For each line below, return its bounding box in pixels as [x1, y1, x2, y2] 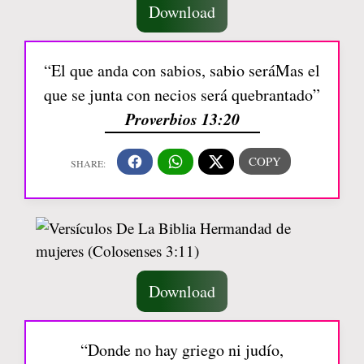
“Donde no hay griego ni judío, [80, 338, 284, 361]
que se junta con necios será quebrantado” [44, 84, 320, 106]
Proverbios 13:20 [124, 107, 240, 130]
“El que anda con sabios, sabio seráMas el [44, 59, 320, 81]
